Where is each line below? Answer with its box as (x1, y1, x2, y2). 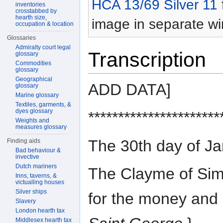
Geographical (15, 76, 53, 83)
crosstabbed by (15, 7, 57, 14)
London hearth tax (15, 207, 65, 214)
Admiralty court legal (15, 44, 71, 51)
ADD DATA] (88, 80, 171, 99)
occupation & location (15, 20, 74, 27)
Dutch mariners (15, 163, 57, 170)
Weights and (15, 117, 50, 124)
